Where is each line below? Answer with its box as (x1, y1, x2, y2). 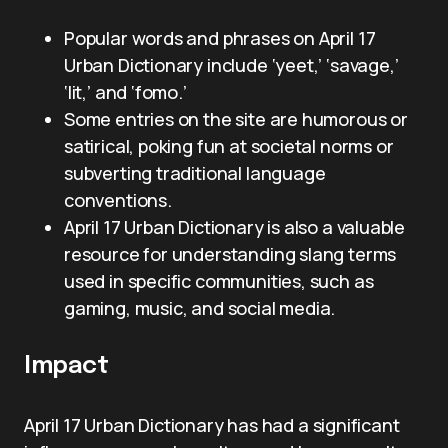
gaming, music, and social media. (64, 296, 336, 320)
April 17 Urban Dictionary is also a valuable (64, 215, 406, 239)
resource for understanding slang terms (64, 242, 397, 266)
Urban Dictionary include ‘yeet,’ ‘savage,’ (64, 53, 399, 77)
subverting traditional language (64, 161, 326, 185)
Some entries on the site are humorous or (64, 107, 408, 131)
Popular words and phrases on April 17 (64, 26, 376, 50)
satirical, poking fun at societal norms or (64, 134, 394, 158)
